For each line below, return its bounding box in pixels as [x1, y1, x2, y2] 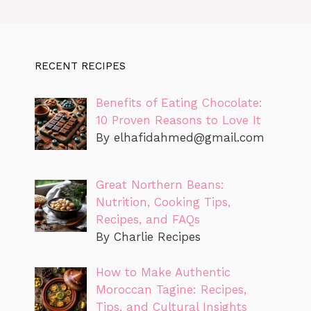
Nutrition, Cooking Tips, [95, 195, 230, 210]
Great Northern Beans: [95, 178, 224, 192]
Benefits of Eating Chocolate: [95, 96, 262, 110]
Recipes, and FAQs [95, 212, 200, 227]
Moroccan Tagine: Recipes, [95, 282, 246, 296]
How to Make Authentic [95, 264, 230, 279]
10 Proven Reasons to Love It [95, 113, 261, 128]
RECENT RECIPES [35, 60, 126, 73]
